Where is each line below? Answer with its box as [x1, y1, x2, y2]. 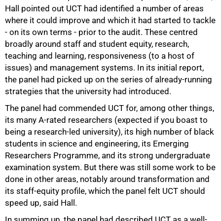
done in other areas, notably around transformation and [5, 174, 210, 184]
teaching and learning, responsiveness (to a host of [5, 51, 194, 61]
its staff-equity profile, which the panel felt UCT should [5, 186, 205, 196]
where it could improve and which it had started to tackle [5, 15, 216, 25]
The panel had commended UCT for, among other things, [5, 103, 214, 113]
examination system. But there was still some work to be [5, 162, 216, 172]
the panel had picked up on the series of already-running [5, 74, 212, 84]
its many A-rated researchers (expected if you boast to [5, 115, 208, 125]
